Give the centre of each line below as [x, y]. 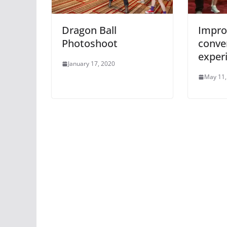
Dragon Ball [89, 30]
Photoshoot [90, 44]
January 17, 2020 [91, 64]
